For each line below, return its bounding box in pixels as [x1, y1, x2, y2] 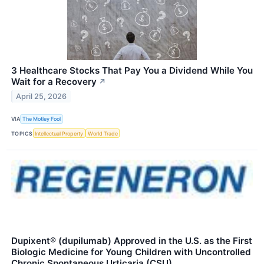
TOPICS [11, 130, 33, 137]
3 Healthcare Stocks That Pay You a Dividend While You [11, 64, 253, 76]
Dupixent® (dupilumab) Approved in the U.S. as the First [11, 235, 252, 247]
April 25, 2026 [16, 91, 67, 101]
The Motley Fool [22, 115, 61, 123]
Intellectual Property [35, 130, 84, 137]
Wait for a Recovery [11, 75, 97, 87]
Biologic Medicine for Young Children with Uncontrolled [11, 246, 251, 258]
